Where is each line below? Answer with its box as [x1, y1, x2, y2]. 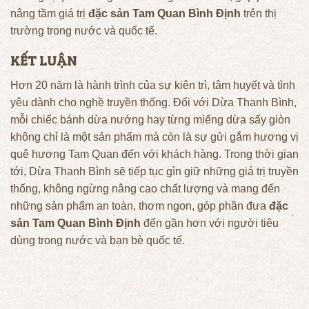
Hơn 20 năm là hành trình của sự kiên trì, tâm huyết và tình [10, 79, 295, 92]
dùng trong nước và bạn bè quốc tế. [10, 235, 185, 247]
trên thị [241, 7, 277, 19]
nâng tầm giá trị [10, 7, 88, 19]
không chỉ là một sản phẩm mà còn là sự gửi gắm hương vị [10, 131, 299, 143]
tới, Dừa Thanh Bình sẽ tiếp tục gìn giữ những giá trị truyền [10, 166, 299, 178]
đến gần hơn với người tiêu [141, 217, 279, 230]
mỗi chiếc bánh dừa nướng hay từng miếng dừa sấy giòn [10, 114, 290, 126]
